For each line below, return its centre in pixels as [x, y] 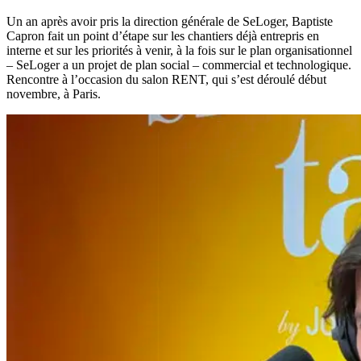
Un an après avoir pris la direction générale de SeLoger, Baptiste [170, 21]
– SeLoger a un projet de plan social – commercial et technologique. [179, 64]
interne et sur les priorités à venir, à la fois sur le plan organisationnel [179, 50]
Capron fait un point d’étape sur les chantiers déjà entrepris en [163, 35]
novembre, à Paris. [54, 93]
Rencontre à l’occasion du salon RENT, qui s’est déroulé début [166, 79]
